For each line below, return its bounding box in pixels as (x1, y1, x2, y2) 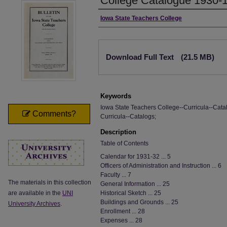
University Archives (8, 200, 60, 207)
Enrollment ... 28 (100, 208, 145, 215)
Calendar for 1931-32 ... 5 (100, 153, 171, 160)
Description (100, 128, 136, 136)
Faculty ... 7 (100, 171, 131, 178)
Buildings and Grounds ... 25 (100, 199, 178, 206)
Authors (98, 14, 133, 25)
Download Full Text (106, 53, 176, 61)
